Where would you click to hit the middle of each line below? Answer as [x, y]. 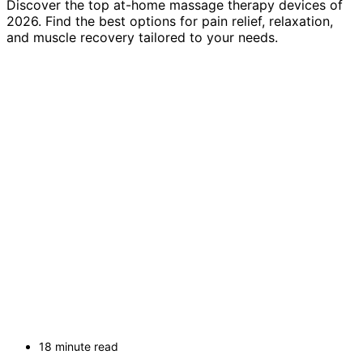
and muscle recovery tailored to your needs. [142, 38]
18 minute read [79, 347]
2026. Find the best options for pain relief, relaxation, [170, 21]
